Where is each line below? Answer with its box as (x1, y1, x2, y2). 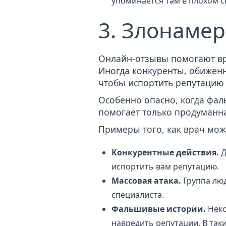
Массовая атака (111, 175, 179, 187)
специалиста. (111, 189, 164, 201)
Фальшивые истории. (111, 203, 206, 215)
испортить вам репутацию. (111, 161, 219, 173)
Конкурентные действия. (111, 147, 219, 158)
